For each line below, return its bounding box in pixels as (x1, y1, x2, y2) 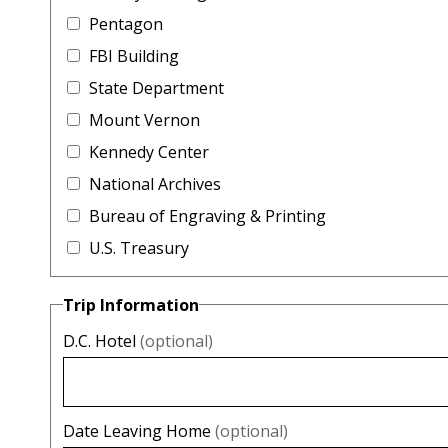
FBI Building (88, 45, 179, 68)
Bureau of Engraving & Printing (88, 205, 326, 228)
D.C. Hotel (63, 329, 140, 352)
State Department (88, 77, 224, 100)
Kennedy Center (88, 141, 209, 164)
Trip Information (63, 293, 199, 316)
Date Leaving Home (63, 419, 215, 442)
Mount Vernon (88, 109, 200, 132)
